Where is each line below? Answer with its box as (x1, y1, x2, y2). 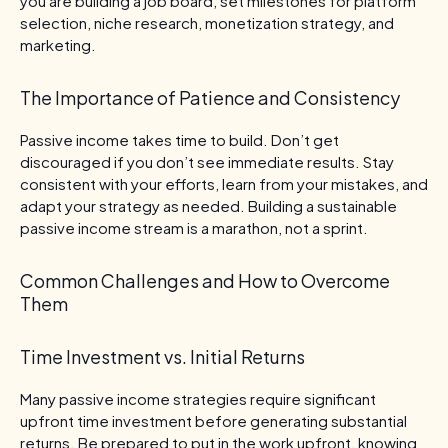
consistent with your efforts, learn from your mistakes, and (20, 173, 428, 193)
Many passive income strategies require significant (20, 388, 376, 408)
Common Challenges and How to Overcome (20, 268, 390, 292)
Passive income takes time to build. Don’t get (20, 129, 339, 149)
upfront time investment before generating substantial (20, 410, 407, 430)
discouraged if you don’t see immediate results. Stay (20, 151, 394, 171)
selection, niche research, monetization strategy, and (20, 12, 394, 32)
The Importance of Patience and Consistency (20, 85, 400, 109)
